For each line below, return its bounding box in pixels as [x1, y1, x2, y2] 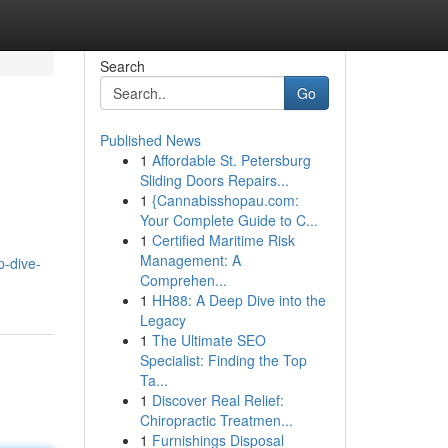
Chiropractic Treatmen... [139, 410, 293, 430]
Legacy [139, 310, 186, 330]
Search [99, 56, 145, 76]
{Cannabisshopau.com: [151, 190, 299, 210]
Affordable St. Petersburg [151, 150, 311, 170]
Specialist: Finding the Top [139, 350, 307, 370]
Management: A [139, 250, 241, 270]
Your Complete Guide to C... [139, 210, 318, 230]
